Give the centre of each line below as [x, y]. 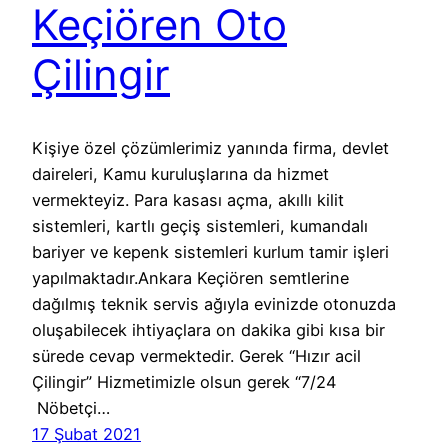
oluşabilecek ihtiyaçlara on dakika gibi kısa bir [208, 329]
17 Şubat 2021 [86, 433]
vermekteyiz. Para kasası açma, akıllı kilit [188, 199]
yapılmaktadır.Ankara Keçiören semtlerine [190, 277]
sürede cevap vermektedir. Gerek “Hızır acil [196, 355]
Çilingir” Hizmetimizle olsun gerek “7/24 [184, 381]
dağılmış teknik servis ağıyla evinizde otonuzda [214, 303]
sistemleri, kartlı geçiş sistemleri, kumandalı [200, 225]
